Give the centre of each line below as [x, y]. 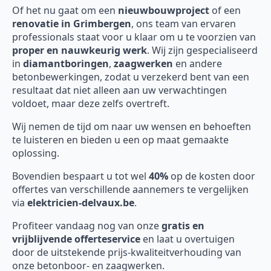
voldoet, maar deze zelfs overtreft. [91, 104]
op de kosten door [212, 176]
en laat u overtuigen [188, 239]
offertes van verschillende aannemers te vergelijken [130, 190]
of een [225, 11]
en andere [198, 64]
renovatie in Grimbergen [72, 24]
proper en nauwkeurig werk [80, 51]
